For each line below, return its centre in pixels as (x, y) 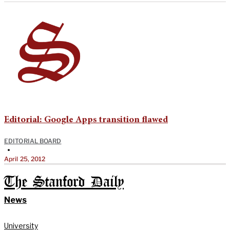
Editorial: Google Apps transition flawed (86, 120)
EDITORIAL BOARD (33, 141)
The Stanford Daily (64, 182)
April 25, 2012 (25, 159)
